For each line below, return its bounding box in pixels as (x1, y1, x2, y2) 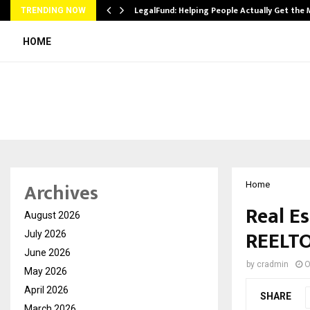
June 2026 (24, 246, 71, 258)
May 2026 (24, 265, 67, 277)
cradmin (257, 259, 289, 269)
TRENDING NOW (21, 6, 86, 15)
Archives (24, 176, 98, 210)
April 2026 (24, 284, 69, 295)
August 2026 (24, 209, 80, 221)
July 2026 (24, 228, 66, 239)
